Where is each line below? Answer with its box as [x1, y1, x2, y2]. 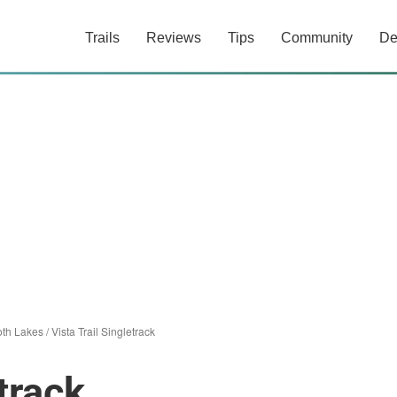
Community [281, 30, 353, 45]
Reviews [146, 30, 201, 45]
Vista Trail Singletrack [51, 323, 155, 339]
